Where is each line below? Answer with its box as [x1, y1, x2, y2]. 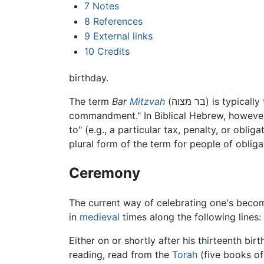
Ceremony [69, 164, 140, 182]
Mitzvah [130, 95, 165, 108]
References [93, 15, 143, 27]
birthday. [69, 72, 108, 84]
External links [93, 30, 153, 42]
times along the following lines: [120, 211, 261, 223]
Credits [97, 45, 130, 57]
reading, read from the [69, 249, 172, 261]
